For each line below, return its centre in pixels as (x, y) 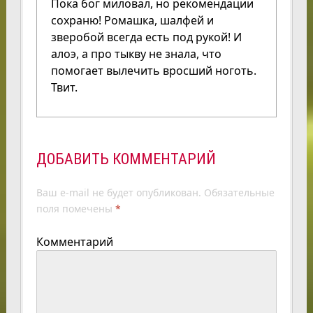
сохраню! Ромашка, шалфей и (132, 20)
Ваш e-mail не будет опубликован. (118, 192)
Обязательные (238, 192)
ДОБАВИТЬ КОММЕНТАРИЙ (126, 159)
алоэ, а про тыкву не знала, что (136, 53)
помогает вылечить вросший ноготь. (153, 70)
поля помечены (75, 208)
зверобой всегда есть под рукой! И (146, 37)
